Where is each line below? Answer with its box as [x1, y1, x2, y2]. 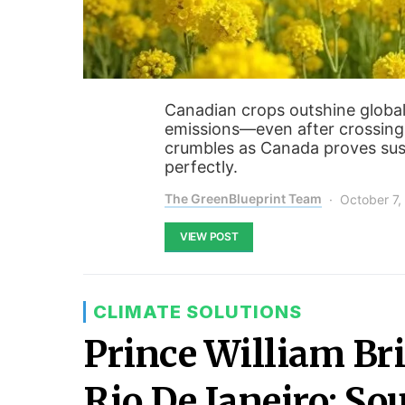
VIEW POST [180, 230, 239, 243]
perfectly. [165, 157, 238, 176]
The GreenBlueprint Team [165, 191, 322, 206]
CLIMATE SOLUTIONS [93, 301, 302, 323]
